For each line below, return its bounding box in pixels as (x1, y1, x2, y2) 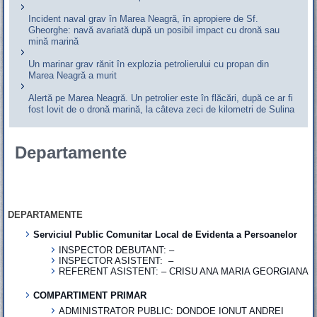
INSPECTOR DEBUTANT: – (59, 244, 175, 255)
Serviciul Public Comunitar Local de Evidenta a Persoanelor (33, 229, 298, 241)
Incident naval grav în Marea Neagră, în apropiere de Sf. (28, 13, 259, 25)
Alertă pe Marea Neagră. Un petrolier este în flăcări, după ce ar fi (28, 93, 294, 104)
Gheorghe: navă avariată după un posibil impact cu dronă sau (28, 25, 280, 36)
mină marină (28, 36, 79, 47)
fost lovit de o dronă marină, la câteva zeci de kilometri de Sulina (28, 104, 295, 115)
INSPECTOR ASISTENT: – (59, 255, 174, 266)
